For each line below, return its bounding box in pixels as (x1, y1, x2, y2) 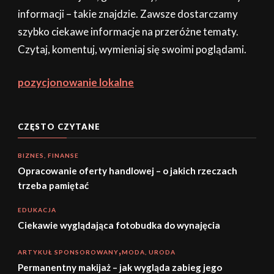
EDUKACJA (18, 206, 56, 214)
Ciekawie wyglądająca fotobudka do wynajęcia (18, 220, 220, 231)
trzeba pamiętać (18, 180, 89, 191)
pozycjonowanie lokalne (18, 76, 134, 89)
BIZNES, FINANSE (18, 152, 79, 160)
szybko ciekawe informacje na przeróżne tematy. (18, 24, 239, 38)
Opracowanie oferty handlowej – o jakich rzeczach (18, 165, 237, 177)
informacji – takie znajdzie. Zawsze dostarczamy (18, 7, 238, 20)
